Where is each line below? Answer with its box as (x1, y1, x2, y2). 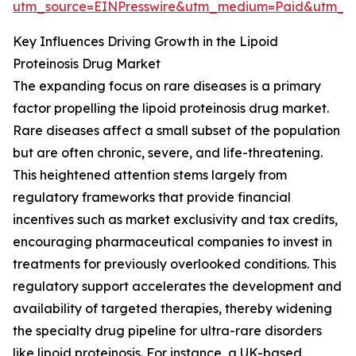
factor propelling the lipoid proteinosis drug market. (13, 100, 329, 117)
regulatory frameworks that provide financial (13, 189, 291, 206)
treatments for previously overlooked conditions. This (13, 256, 336, 273)
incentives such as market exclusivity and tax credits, (13, 211, 338, 228)
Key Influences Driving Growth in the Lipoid (13, 33, 278, 50)
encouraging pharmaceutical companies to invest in (13, 234, 332, 250)
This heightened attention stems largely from (13, 167, 287, 184)
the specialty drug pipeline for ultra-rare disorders (13, 323, 322, 339)
